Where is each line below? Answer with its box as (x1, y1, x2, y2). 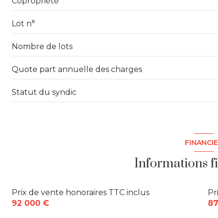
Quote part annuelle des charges (12, 64, 142, 74)
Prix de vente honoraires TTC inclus (12, 188, 149, 198)
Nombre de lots (12, 41, 73, 51)
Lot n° (12, 18, 35, 28)
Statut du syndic (12, 87, 76, 97)
